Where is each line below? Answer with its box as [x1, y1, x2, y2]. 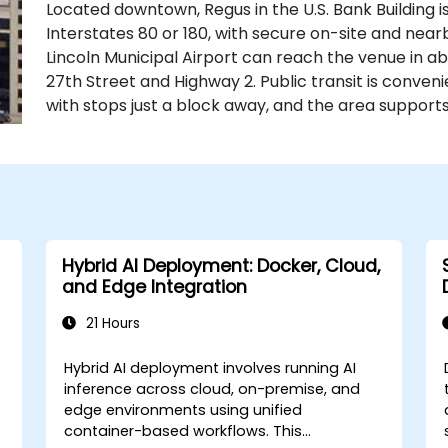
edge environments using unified [64, 399, 303, 420]
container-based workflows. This [64, 420, 274, 441]
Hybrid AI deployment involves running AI [64, 357, 357, 378]
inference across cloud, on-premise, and [64, 378, 361, 399]
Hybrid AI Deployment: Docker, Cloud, [61, 253, 380, 278]
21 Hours [81, 313, 140, 333]
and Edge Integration [61, 274, 247, 299]
